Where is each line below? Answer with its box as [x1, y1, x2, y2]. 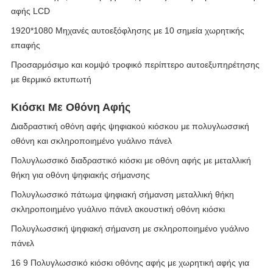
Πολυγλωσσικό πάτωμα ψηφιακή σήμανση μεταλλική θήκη [11, 190, 234, 199]
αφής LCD [11, 6, 50, 16]
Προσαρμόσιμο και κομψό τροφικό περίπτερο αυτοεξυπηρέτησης [11, 60, 260, 69]
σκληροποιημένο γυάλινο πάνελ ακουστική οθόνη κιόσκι [11, 204, 225, 214]
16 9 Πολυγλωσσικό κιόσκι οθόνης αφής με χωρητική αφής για [11, 258, 249, 268]
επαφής [11, 40, 40, 50]
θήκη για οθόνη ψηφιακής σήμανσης [11, 170, 150, 180]
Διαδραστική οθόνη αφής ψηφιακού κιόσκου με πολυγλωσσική [11, 121, 249, 131]
